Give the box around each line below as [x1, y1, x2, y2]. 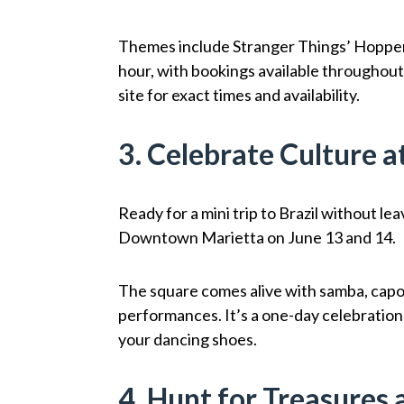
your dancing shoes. [118, 328, 258, 349]
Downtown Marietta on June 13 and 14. [118, 226, 397, 247]
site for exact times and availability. [118, 84, 361, 105]
